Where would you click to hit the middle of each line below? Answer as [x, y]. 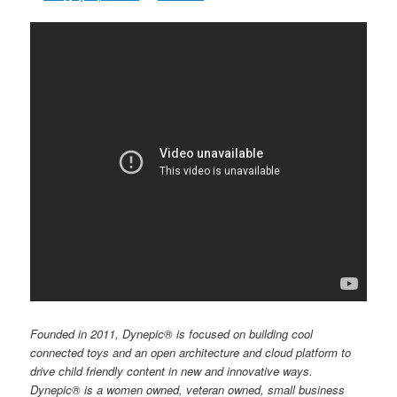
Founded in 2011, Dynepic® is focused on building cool [172, 333]
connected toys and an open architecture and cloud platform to [191, 352]
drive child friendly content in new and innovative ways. [172, 370]
